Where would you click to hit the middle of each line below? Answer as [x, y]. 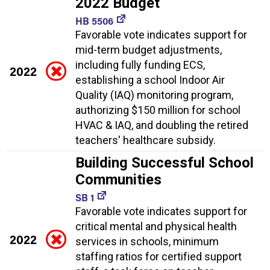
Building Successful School [165, 162]
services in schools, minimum [147, 241]
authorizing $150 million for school [158, 110]
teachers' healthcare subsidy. [146, 140]
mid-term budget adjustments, [149, 49]
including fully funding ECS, [140, 64]
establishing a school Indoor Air [150, 80]
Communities [118, 179]
